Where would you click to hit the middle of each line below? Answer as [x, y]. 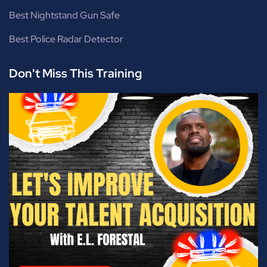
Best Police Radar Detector [66, 39]
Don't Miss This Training [75, 74]
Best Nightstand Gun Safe [64, 15]
